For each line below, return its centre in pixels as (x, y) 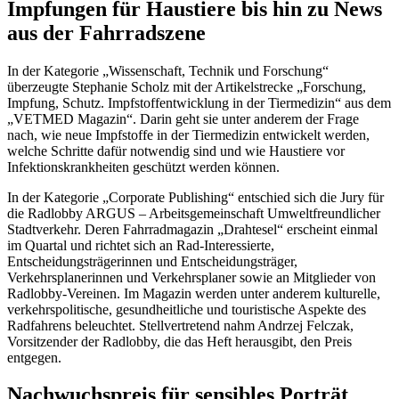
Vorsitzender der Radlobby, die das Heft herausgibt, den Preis (179, 341)
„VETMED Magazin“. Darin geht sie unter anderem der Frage (183, 118)
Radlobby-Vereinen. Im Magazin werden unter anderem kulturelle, (194, 293)
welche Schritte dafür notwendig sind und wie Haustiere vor (176, 151)
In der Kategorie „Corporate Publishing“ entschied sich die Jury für (195, 197)
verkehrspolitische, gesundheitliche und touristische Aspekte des (187, 309)
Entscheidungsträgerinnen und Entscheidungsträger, (152, 261)
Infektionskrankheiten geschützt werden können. (143, 167)
